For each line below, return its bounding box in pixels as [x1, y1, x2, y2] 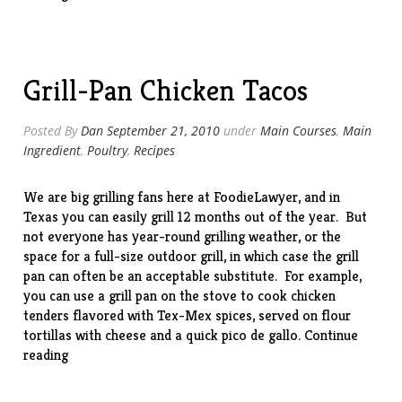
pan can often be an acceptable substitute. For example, [23, 267, 363, 285]
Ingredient [23, 142, 82, 159]
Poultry [87, 142, 128, 159]
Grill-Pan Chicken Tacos [23, 73, 309, 109]
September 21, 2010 [107, 122, 221, 139]
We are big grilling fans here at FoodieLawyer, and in [23, 188, 341, 206]
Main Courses [260, 122, 337, 139]
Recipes [134, 142, 176, 159]
